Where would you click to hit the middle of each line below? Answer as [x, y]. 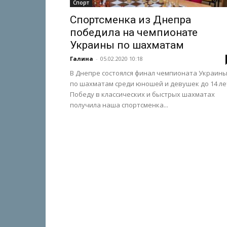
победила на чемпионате [134, 32]
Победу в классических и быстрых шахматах [142, 94]
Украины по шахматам [127, 45]
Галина [82, 59]
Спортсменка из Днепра [130, 20]
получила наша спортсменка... [119, 105]
